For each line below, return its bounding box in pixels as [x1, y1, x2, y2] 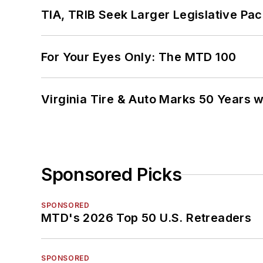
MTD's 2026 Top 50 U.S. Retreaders [41, 211, 252, 225]
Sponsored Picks [41, 164, 182, 186]
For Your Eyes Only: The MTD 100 [41, 50, 237, 65]
